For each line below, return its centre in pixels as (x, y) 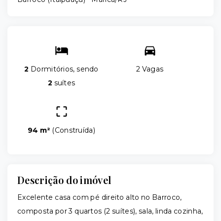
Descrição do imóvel (64, 180)
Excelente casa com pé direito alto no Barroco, (100, 198)
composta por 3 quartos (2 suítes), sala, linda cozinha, (110, 211)
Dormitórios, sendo (64, 69)
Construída (74, 130)
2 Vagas (150, 69)
